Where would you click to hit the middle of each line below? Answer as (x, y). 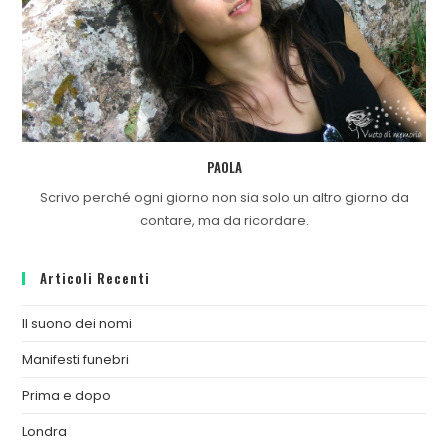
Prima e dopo (67, 396)
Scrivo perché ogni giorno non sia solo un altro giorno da (224, 198)
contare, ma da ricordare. (224, 221)
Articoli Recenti (95, 278)
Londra (45, 432)
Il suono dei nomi (77, 324)
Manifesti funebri (76, 360)
